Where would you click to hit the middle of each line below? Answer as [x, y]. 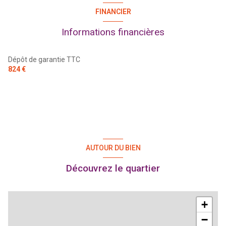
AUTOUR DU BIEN [113, 148]
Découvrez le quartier [113, 168]
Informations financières [113, 32]
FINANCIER [113, 12]
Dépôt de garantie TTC [44, 59]
